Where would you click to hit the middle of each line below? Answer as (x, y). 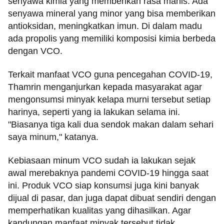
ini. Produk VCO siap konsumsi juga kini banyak (103, 186)
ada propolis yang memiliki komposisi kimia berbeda (112, 38)
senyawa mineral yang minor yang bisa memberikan (112, 13)
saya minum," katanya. (53, 137)
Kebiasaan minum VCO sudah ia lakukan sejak (102, 161)
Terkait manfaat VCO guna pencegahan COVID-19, (110, 74)
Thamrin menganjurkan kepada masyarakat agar (105, 87)
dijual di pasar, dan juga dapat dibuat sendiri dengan (112, 198)
